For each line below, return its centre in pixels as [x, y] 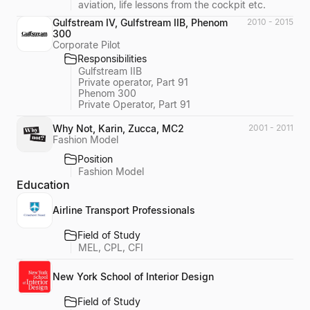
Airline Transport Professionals [124, 210]
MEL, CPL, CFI [111, 247]
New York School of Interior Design [133, 276]
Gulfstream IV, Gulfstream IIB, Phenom [140, 22]
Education [43, 184]
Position [95, 158]
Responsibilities [112, 58]
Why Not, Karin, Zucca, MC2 [118, 128]
